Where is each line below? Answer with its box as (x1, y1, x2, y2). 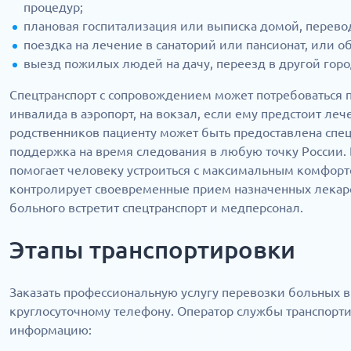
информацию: (9, 322, 92, 337)
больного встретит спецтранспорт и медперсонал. (9, 200, 303, 215)
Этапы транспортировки (9, 236, 295, 263)
